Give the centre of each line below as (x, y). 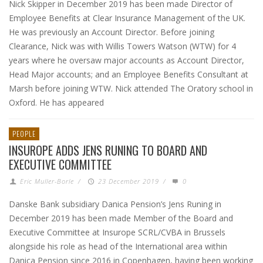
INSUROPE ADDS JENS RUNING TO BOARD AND (108, 150)
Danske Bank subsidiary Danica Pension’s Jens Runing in (115, 204)
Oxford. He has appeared (56, 102)
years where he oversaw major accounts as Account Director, (127, 60)
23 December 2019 (128, 181)
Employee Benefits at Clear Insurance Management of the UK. (127, 18)
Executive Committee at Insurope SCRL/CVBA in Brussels (117, 232)
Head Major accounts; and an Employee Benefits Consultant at (129, 74)
